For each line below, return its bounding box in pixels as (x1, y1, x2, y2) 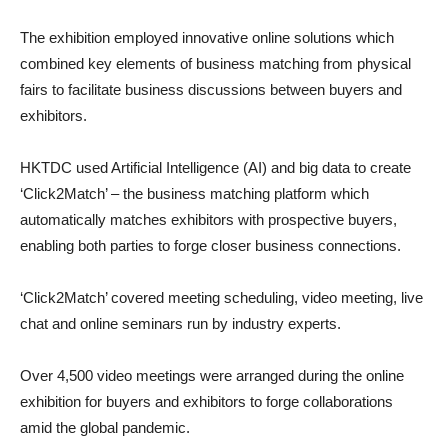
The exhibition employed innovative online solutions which (20, 29, 394, 47)
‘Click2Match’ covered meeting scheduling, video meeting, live (20, 289, 423, 307)
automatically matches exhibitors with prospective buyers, (20, 211, 397, 229)
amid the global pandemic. (20, 419, 190, 437)
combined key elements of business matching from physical (20, 55, 411, 73)
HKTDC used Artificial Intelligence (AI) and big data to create (20, 159, 411, 177)
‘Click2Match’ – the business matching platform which (20, 185, 369, 203)
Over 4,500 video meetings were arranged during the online (20, 367, 404, 385)
